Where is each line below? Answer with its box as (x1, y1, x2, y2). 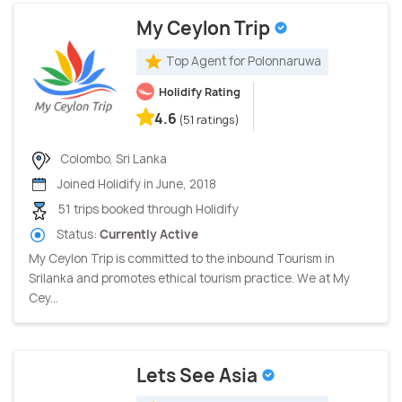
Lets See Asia (136, 363, 261, 388)
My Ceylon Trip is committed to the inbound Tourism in (29, 249, 335, 267)
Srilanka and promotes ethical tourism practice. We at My (29, 269, 350, 286)
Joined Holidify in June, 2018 (55, 176, 216, 193)
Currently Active (100, 225, 198, 242)
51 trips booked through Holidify (56, 201, 239, 218)
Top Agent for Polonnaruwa (166, 52, 321, 69)
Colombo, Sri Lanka (57, 151, 167, 167)
